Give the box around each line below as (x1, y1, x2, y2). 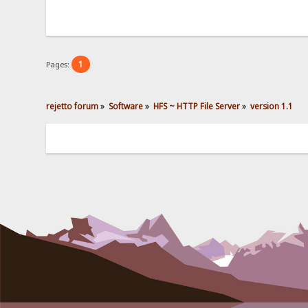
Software (109, 100, 144, 112)
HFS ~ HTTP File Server (153, 100, 241, 112)
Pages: (46, 59, 72, 70)
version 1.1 (250, 100, 293, 112)
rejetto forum (46, 100, 99, 112)
